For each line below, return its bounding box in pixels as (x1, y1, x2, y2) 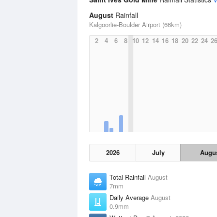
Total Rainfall (109, 172, 148, 182)
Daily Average (109, 193, 151, 202)
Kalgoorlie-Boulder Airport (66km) (89, 20, 182, 29)
